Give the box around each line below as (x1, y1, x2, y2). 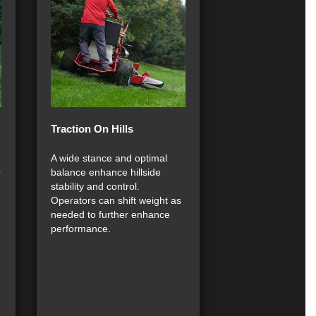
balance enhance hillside (51, 166, 161, 178)
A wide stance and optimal (51, 152, 167, 164)
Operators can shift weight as (51, 195, 181, 206)
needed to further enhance (51, 209, 170, 220)
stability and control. (51, 181, 140, 192)
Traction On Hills (51, 123, 133, 135)
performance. (51, 223, 111, 234)
